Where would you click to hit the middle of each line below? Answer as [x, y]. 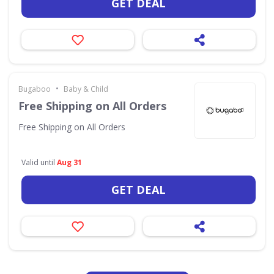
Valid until [39, 162]
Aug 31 [69, 162]
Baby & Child [86, 89]
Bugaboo [35, 89]
